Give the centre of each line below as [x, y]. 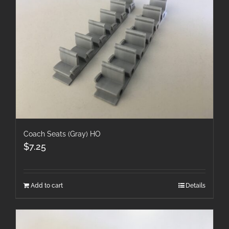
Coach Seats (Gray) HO [62, 134]
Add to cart [47, 186]
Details [196, 186]
